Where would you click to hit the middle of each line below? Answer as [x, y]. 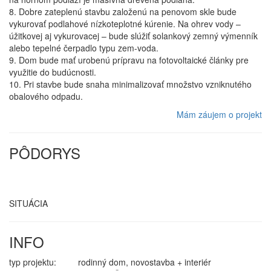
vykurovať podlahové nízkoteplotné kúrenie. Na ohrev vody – [125, 24]
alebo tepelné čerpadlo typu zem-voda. [84, 48]
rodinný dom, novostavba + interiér [145, 262]
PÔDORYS [45, 153]
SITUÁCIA [28, 203]
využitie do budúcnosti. [53, 72]
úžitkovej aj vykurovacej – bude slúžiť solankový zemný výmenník [133, 36]
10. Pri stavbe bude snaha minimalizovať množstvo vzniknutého [130, 84]
